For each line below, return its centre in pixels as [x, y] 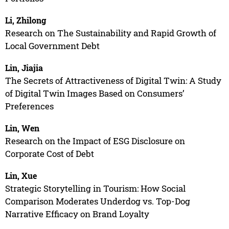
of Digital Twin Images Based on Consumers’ [94, 93]
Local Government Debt [52, 45]
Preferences [29, 106]
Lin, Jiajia [24, 67]
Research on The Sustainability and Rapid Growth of [110, 33]
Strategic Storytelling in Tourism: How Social [95, 188]
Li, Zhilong [25, 20]
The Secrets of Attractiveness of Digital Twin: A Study [113, 80]
